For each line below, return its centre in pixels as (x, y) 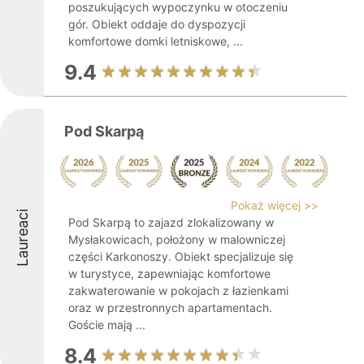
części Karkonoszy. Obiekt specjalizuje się (181, 256)
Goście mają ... (107, 325)
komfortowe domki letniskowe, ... (156, 41)
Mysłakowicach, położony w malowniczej (177, 239)
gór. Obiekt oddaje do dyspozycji (157, 24)
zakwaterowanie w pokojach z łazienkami (178, 290)
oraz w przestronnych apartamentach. (170, 308)
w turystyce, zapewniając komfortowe (169, 273)
